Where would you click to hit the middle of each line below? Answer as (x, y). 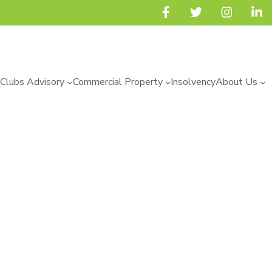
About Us (237, 82)
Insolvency (193, 82)
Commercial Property (117, 82)
